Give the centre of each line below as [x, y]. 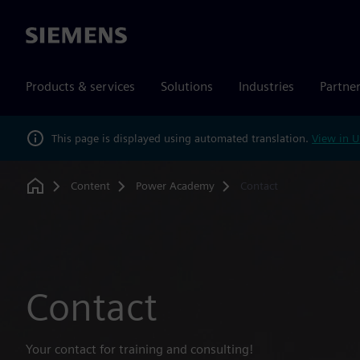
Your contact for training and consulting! [139, 349]
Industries [266, 86]
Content [90, 185]
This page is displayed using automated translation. [182, 138]
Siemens [49, 36]
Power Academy [175, 185]
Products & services [80, 86]
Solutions [187, 86]
